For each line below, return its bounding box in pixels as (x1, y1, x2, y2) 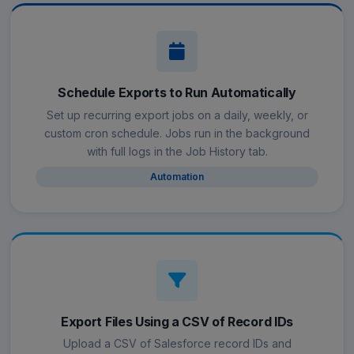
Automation (150, 170, 204, 183)
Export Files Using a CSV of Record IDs (61, 313, 293, 330)
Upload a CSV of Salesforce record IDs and (62, 337, 292, 351)
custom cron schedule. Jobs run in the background (44, 126, 310, 140)
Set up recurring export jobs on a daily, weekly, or (46, 107, 308, 122)
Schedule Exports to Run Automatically (58, 85, 296, 101)
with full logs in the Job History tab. (86, 144, 268, 158)
